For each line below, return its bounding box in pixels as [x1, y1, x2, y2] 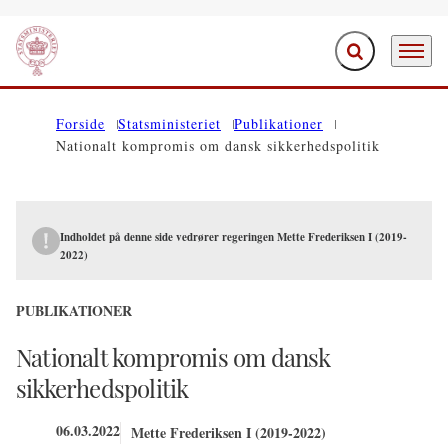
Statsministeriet [118, 114, 221, 133]
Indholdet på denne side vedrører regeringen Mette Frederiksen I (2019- [60, 229, 407, 245]
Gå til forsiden [15, 51, 104, 73]
